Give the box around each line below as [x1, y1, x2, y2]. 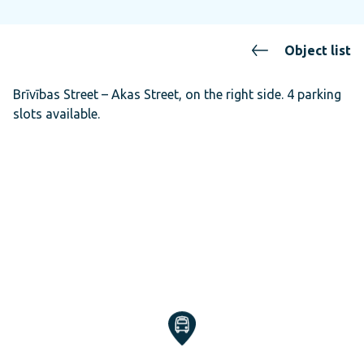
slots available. [13, 106, 100, 121]
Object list [284, 43, 351, 58]
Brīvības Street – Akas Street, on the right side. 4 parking [13, 87, 341, 102]
